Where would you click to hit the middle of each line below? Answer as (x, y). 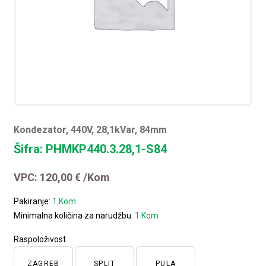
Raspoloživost (40, 239)
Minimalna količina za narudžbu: (75, 215)
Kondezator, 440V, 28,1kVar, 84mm (91, 129)
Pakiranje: (33, 201)
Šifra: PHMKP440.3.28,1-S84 (91, 149)
